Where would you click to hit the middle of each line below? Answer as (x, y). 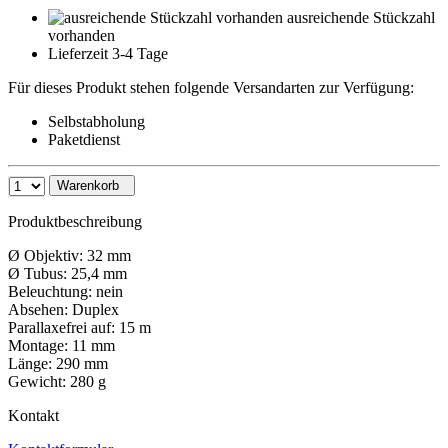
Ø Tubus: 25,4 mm (67, 273)
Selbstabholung (96, 121)
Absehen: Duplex (63, 309)
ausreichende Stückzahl (361, 17)
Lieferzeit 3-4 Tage (108, 53)
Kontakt (33, 415)
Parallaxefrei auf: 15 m (79, 327)
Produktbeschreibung (75, 221)
